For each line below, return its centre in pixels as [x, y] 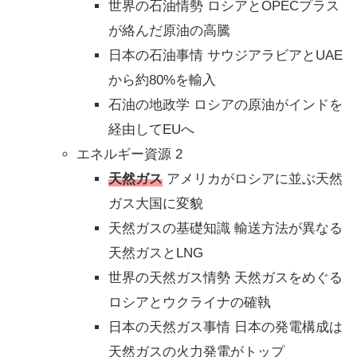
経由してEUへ [151, 130]
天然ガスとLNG [156, 253]
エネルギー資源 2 [129, 155]
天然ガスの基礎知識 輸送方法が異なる [226, 229]
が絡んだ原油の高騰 [169, 31]
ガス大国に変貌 [156, 204]
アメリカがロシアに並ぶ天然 [253, 179]
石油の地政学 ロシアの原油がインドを [226, 105]
